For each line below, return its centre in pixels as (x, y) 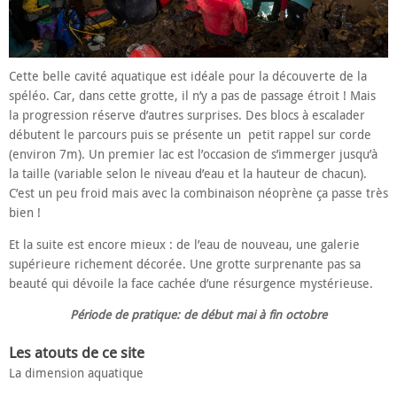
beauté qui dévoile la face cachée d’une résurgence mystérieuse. (191, 283)
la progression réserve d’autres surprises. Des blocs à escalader (187, 115)
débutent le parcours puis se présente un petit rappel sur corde (190, 135)
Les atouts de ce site (77, 353)
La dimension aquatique (76, 373)
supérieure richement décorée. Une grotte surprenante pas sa (185, 264)
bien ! (25, 213)
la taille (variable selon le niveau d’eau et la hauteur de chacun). (188, 174)
